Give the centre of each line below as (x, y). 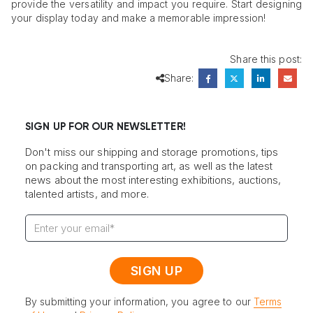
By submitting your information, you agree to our (139, 302)
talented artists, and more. (87, 194)
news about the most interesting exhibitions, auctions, (153, 180)
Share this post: (266, 59)
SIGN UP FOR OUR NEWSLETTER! (105, 127)
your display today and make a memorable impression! (139, 18)
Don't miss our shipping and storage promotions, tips (152, 152)
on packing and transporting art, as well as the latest (149, 166)
